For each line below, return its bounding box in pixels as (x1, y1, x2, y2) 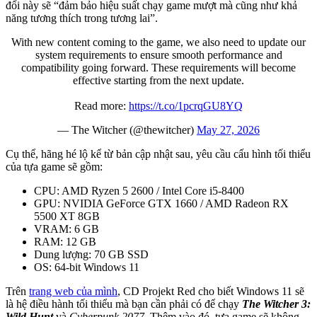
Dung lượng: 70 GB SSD (34, 248, 149, 260)
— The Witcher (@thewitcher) (57, 123, 197, 136)
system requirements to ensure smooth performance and (35, 48, 282, 61)
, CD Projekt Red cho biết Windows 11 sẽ (117, 284, 304, 297)
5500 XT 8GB (34, 209, 100, 222)
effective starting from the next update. (73, 74, 244, 86)
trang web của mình (29, 284, 117, 297)
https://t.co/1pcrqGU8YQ (129, 99, 243, 112)
